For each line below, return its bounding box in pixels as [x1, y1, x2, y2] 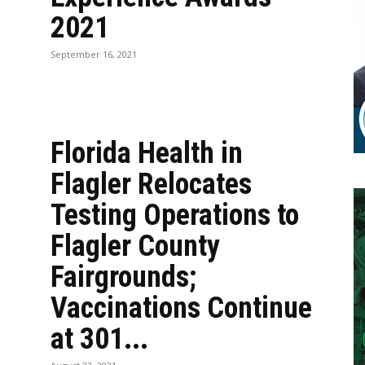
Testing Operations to [51, 198, 299, 232]
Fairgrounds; [51, 260, 196, 294]
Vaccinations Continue [51, 291, 312, 325]
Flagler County [51, 229, 220, 263]
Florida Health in [51, 136, 243, 170]
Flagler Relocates [51, 167, 252, 201]
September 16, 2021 [51, 48, 137, 60]
